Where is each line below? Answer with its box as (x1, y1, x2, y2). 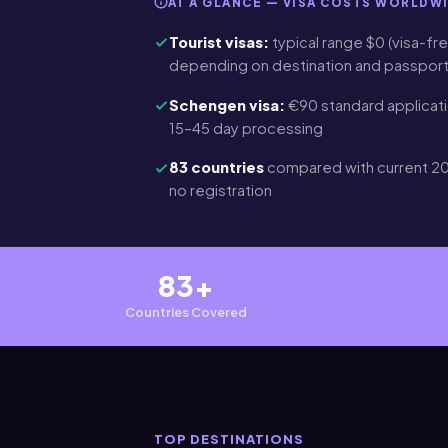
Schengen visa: (168, 95, 285, 114)
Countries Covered (125, 303, 247, 320)
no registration (168, 181, 272, 200)
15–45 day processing (168, 118, 323, 137)
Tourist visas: (168, 32, 269, 51)
